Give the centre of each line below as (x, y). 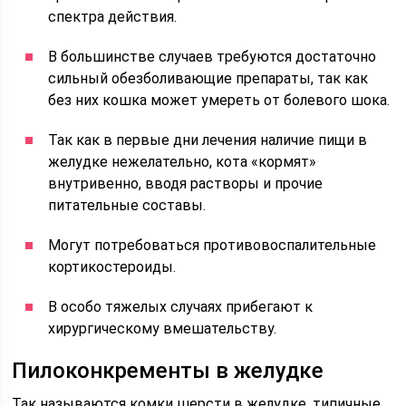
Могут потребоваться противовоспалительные (213, 245)
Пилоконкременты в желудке (168, 371)
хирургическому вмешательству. (163, 329)
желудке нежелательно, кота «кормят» (183, 162)
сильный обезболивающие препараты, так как (208, 78)
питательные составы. (127, 205)
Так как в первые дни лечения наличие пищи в (208, 140)
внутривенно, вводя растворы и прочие (186, 184)
